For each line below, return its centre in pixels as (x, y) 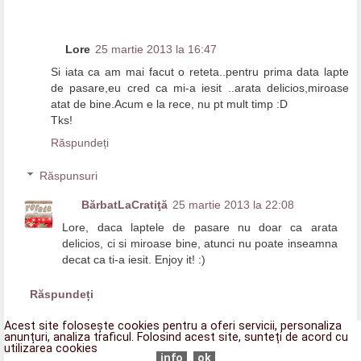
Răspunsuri (69, 176)
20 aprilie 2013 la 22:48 (183, 351)
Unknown (91, 351)
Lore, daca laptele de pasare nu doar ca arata (200, 228)
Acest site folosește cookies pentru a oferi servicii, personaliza (173, 326)
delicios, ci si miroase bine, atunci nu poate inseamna (200, 244)
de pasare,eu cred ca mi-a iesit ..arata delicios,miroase (200, 87)
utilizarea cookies (51, 349)
